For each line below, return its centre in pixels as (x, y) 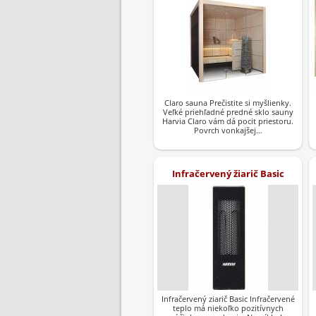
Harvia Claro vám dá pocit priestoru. (228, 121)
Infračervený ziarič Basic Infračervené (228, 298)
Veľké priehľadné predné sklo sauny (228, 111)
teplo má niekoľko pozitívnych (228, 308)
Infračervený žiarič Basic (228, 173)
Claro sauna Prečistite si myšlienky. (228, 102)
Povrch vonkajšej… (228, 130)
